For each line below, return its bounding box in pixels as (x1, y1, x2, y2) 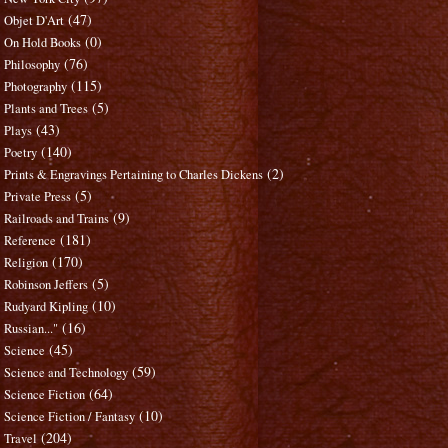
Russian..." (4, 320, 59, 338)
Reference (4, 232, 57, 250)
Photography (4, 78, 68, 96)
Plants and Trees (4, 100, 89, 118)
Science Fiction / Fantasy (4, 408, 136, 426)
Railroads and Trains (4, 210, 110, 228)
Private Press (4, 188, 72, 206)
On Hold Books (4, 34, 82, 52)
